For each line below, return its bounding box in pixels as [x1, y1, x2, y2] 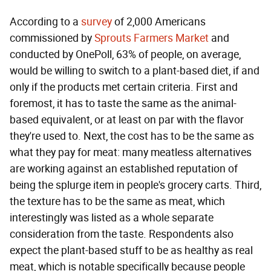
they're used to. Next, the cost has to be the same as [10, 129, 254, 143]
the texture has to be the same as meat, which [10, 194, 225, 208]
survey [81, 15, 112, 28]
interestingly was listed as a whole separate [10, 211, 214, 224]
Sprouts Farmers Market [94, 31, 209, 45]
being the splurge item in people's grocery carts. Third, [10, 178, 261, 192]
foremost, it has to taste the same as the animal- [10, 96, 237, 110]
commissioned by [10, 31, 94, 45]
